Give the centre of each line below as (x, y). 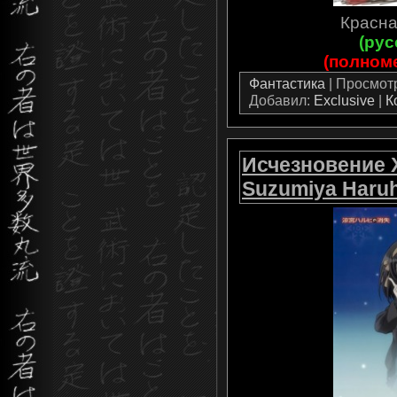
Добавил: (281, 101)
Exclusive (344, 101)
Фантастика (287, 84)
